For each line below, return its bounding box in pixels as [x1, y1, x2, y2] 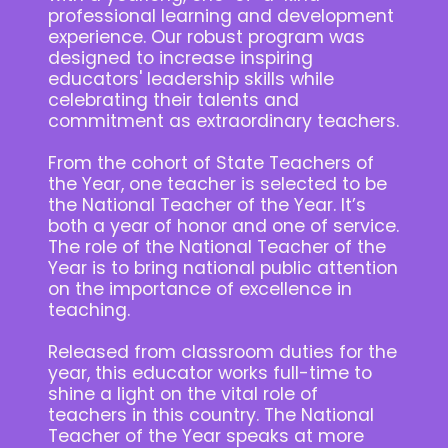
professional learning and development [48, 3, 394, 28]
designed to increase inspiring [48, 45, 313, 70]
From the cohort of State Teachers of [48, 150, 374, 175]
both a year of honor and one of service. [48, 213, 399, 238]
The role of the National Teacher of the [48, 234, 386, 259]
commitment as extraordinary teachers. [48, 108, 399, 133]
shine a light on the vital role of [48, 381, 318, 406]
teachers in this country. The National [48, 402, 374, 427]
